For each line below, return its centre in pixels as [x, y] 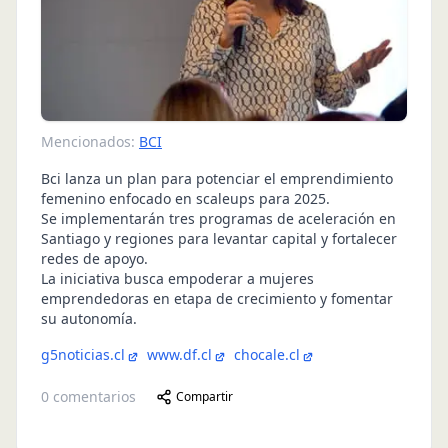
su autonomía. [89, 319]
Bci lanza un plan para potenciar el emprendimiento [217, 179]
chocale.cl [267, 355]
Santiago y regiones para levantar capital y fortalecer [219, 239]
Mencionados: [88, 142]
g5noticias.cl [83, 355]
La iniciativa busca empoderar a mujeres [177, 279]
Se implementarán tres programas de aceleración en [218, 219]
